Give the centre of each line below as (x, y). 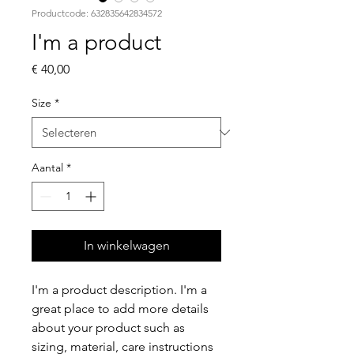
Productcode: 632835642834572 (97, 13)
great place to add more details (120, 309)
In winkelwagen (126, 245)
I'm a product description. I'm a (119, 290)
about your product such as (108, 328)
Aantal (47, 168)
